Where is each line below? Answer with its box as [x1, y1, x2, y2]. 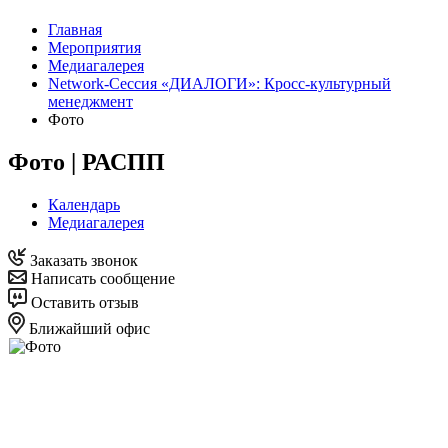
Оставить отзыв [27, 293, 139, 311]
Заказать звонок [26, 251, 138, 269]
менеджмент [48, 93, 133, 110]
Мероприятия [48, 39, 141, 56]
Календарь [48, 195, 120, 213]
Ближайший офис [25, 319, 150, 337]
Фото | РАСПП [8, 148, 165, 175]
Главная [48, 21, 102, 38]
